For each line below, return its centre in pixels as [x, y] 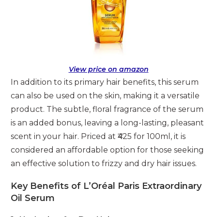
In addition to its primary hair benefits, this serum [105, 82]
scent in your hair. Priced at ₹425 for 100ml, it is [98, 137]
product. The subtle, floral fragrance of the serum [107, 109]
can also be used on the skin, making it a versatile [105, 96]
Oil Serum [33, 198]
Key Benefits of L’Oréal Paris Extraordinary [106, 186]
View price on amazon [108, 70]
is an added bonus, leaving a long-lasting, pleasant [108, 123]
